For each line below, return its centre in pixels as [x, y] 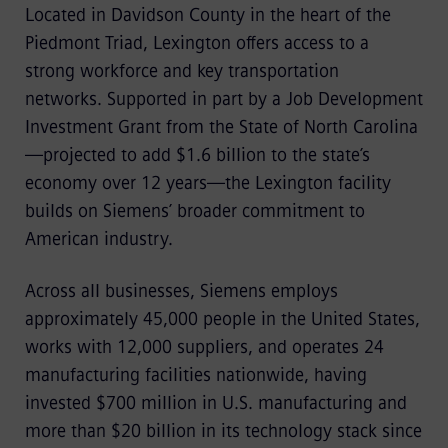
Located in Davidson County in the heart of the [207, 15]
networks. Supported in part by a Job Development [223, 99]
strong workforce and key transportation [181, 71]
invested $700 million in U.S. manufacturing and [215, 403]
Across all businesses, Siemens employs [181, 291]
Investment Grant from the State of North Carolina [221, 127]
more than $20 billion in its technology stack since [223, 431]
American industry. [103, 239]
